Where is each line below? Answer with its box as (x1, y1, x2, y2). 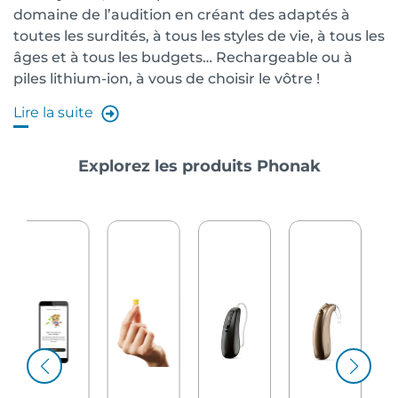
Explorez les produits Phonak (77, 156, 321, 176)
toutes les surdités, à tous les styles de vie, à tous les (13, 27, 385, 44)
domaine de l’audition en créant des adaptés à (13, 5, 350, 23)
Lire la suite (13, 104, 97, 121)
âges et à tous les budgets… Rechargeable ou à (13, 48, 353, 66)
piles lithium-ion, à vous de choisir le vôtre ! (13, 69, 320, 87)
